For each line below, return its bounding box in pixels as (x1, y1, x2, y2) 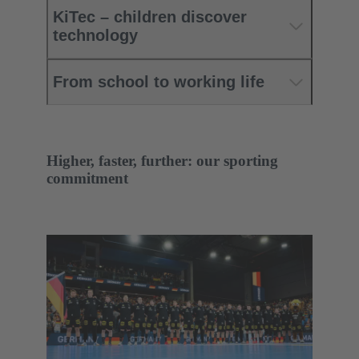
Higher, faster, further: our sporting (46, 151, 278, 169)
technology (53, 26, 138, 45)
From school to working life (53, 73, 264, 91)
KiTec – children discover (53, 8, 247, 26)
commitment (46, 169, 128, 187)
